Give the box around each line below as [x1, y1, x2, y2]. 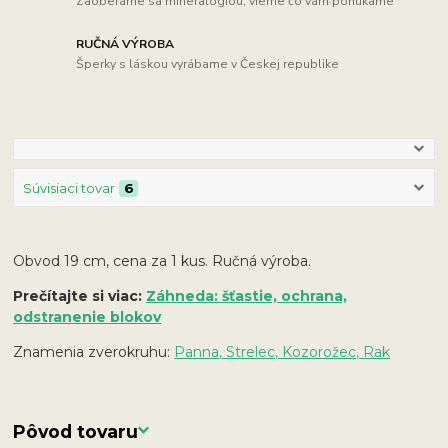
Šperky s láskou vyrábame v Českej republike [76, 55, 340, 72]
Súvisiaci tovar [22, 180, 115, 197]
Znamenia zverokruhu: [13, 342, 175, 361]
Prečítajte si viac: [13, 286, 147, 305]
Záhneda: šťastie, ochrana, [146, 286, 348, 305]
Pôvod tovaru [13, 420, 139, 442]
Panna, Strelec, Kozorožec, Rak [174, 342, 391, 361]
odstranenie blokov [13, 307, 162, 326]
